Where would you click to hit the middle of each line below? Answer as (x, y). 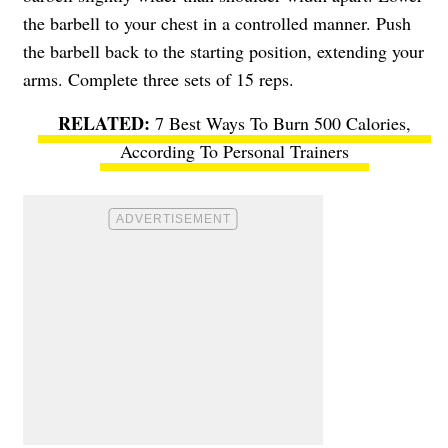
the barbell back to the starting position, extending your (223, 50)
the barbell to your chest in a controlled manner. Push (217, 22)
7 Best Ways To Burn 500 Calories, (282, 122)
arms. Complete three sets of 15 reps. (158, 78)
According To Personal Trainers (234, 150)
